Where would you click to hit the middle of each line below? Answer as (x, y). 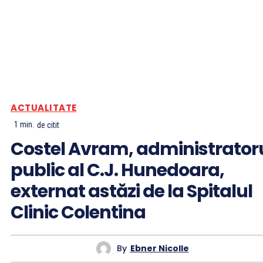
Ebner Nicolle (159, 249)
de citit (48, 125)
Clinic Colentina (78, 212)
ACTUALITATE (44, 108)
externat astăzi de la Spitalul (131, 191)
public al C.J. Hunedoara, (117, 170)
